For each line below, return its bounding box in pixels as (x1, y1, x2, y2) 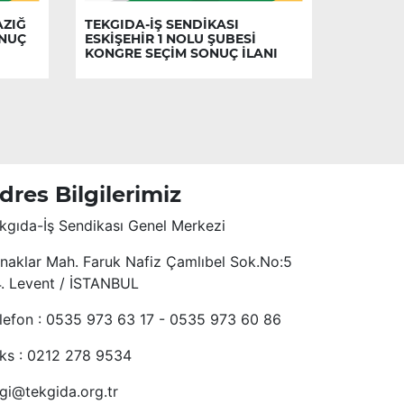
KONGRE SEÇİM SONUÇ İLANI (84, 45, 278, 62)
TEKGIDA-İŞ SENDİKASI (84, 16, 239, 33)
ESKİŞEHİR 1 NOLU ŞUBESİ (84, 31, 256, 48)
